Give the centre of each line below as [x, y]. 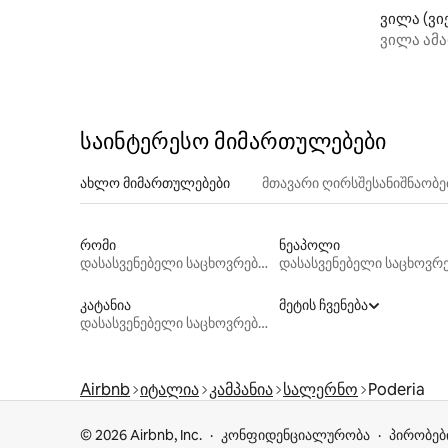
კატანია [105, 304]
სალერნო [320, 389]
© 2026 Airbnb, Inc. [141, 435]
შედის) [404, 58]
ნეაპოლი [309, 244]
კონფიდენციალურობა [295, 435]
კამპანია [241, 389]
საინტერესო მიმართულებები [233, 141]
